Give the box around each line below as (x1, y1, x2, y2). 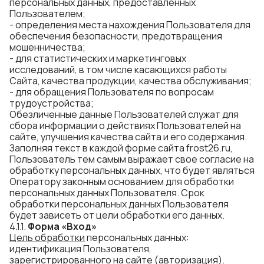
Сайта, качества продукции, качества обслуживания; (9, 74, 252, 87)
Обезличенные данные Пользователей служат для (9, 108, 239, 121)
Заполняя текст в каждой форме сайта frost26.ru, (9, 141, 233, 154)
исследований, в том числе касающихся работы (9, 63, 227, 76)
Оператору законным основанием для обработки (9, 175, 234, 188)
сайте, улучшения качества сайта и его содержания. (9, 130, 247, 143)
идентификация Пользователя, (9, 242, 151, 255)
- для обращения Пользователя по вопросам (9, 85, 214, 98)
